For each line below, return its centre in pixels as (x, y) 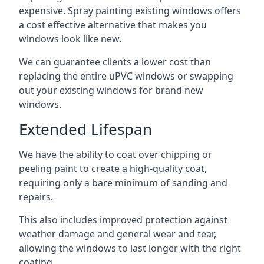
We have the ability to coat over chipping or (115, 154)
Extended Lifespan (85, 129)
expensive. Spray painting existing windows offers (130, 10)
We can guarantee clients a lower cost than (115, 62)
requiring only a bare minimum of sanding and (123, 182)
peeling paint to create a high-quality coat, (113, 168)
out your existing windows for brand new (111, 90)
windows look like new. (70, 39)
